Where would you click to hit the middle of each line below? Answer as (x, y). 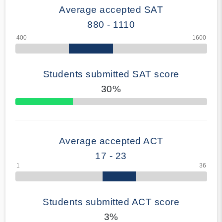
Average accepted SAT (111, 9)
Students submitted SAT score (111, 74)
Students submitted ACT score (111, 202)
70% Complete (34, 104)
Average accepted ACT (111, 141)
